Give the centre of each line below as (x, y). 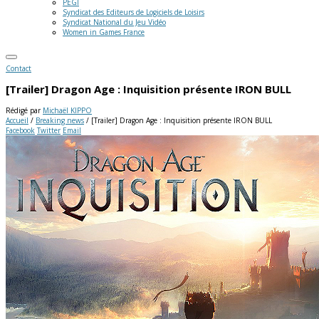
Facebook (20, 130)
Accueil (17, 120)
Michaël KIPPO (67, 110)
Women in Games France (104, 32)
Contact (19, 68)
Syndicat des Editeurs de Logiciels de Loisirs (134, 12)
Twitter (49, 130)
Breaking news (60, 120)
